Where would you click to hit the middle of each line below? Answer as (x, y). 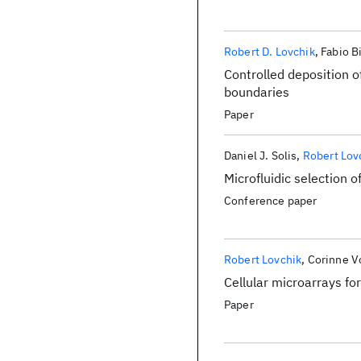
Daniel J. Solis (261, 156)
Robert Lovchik (263, 259)
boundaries (257, 92)
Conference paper (271, 201)
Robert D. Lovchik (270, 52)
